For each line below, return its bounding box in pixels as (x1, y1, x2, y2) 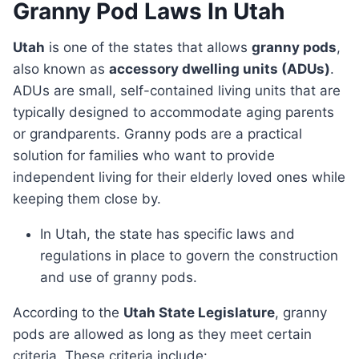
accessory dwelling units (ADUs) (109, 61, 330, 78)
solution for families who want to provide (13, 147, 275, 164)
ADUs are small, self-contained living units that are (13, 83, 341, 99)
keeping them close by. (13, 191, 161, 208)
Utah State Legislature (123, 305, 275, 321)
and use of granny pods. (40, 269, 197, 286)
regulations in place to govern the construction (40, 248, 338, 264)
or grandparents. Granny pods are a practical (13, 126, 302, 143)
